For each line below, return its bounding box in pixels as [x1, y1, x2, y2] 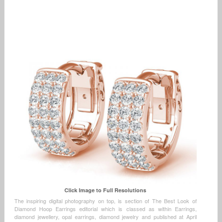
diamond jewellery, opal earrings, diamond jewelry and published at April [14, 213, 197, 221]
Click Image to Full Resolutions [64, 186, 147, 194]
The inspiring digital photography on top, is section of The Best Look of [14, 197, 197, 205]
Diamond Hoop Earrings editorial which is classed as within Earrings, [14, 205, 197, 213]
